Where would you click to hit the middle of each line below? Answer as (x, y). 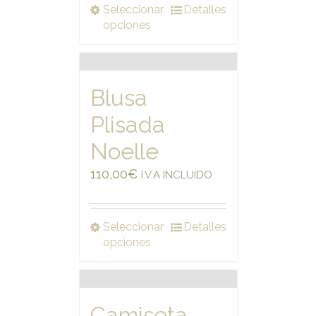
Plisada (127, 124)
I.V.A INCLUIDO (176, 175)
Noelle (124, 151)
